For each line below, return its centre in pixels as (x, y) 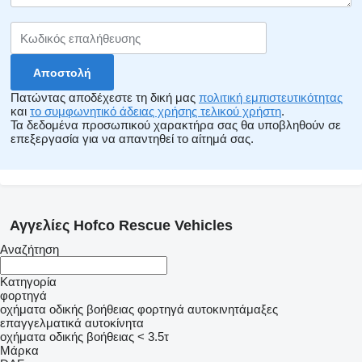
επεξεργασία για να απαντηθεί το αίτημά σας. (132, 139)
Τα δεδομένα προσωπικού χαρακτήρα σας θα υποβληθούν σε (176, 125)
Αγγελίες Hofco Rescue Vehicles (121, 225)
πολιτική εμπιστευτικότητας (271, 97)
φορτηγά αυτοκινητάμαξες (208, 309)
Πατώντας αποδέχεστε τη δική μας (105, 97)
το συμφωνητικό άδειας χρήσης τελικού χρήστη (156, 111)
